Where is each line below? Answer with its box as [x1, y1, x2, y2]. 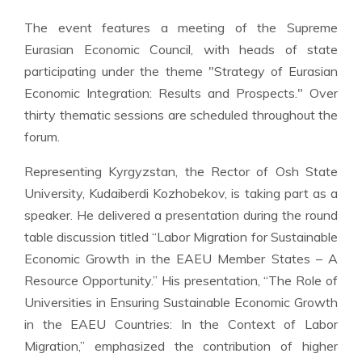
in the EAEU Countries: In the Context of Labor [24, 316, 338, 332]
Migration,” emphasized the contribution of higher [24, 338, 338, 354]
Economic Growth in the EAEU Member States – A [24, 250, 338, 267]
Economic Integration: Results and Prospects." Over [24, 85, 338, 101]
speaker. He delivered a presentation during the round [24, 207, 338, 223]
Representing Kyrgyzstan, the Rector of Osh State [24, 163, 338, 179]
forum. [24, 128, 60, 145]
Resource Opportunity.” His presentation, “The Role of [24, 272, 338, 288]
